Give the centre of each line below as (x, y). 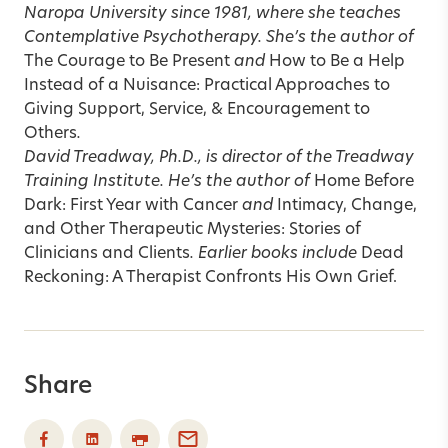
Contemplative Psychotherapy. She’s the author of (219, 37)
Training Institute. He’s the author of (169, 181)
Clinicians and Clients (107, 253)
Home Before (364, 181)
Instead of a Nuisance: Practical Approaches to (207, 85)
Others (50, 133)
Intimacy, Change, (345, 205)
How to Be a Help (335, 61)
